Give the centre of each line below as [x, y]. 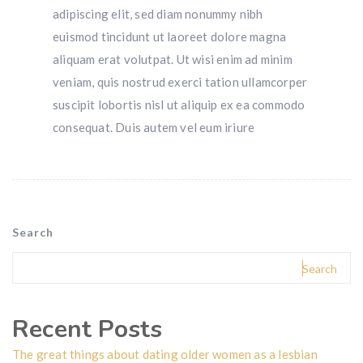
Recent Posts [88, 330]
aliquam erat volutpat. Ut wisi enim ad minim [173, 60]
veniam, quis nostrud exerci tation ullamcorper [180, 82]
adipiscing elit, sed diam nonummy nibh [158, 14]
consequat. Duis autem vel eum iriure [154, 128]
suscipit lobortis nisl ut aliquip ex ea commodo [179, 105]
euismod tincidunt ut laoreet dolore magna [170, 37]
